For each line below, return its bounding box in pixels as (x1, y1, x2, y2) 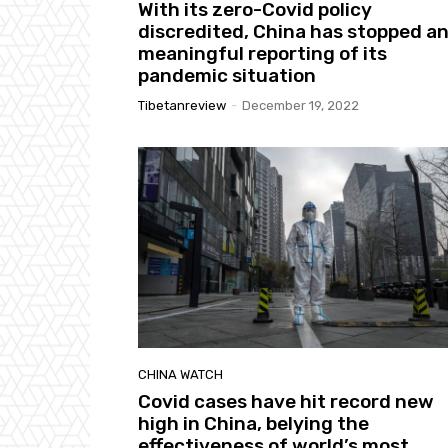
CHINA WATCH (138, 367, 223, 383)
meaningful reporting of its (138, 41, 387, 65)
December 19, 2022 (242, 97, 359, 113)
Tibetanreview (138, 97, 226, 113)
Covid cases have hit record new (138, 390, 434, 414)
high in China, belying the (138, 412, 369, 436)
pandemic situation (138, 63, 316, 87)
